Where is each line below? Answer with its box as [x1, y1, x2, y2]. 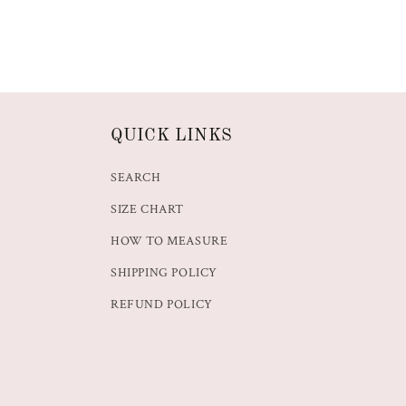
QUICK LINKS [111, 128, 233, 145]
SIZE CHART [111, 201, 184, 218]
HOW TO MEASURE [111, 233, 228, 250]
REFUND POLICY [111, 296, 213, 314]
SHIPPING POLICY [111, 265, 217, 282]
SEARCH [111, 169, 161, 187]
